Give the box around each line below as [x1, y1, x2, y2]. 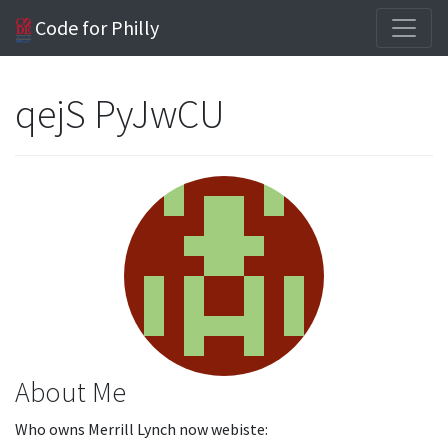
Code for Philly [31, 15, 160, 40]
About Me [15, 374, 126, 410]
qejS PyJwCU [15, 89, 229, 139]
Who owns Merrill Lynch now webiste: [15, 419, 268, 439]
